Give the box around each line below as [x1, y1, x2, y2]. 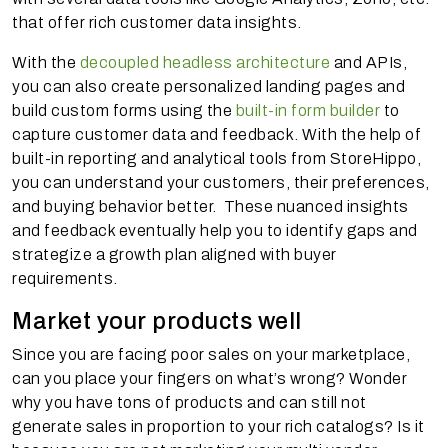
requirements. [12, 269, 121, 287]
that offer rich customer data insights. [12, 13, 305, 31]
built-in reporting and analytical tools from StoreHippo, [12, 149, 421, 167]
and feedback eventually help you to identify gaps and [12, 221, 418, 239]
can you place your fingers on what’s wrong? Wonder [12, 369, 407, 387]
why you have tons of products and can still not [12, 393, 367, 411]
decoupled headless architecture [79, 53, 330, 71]
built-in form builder [235, 101, 380, 119]
